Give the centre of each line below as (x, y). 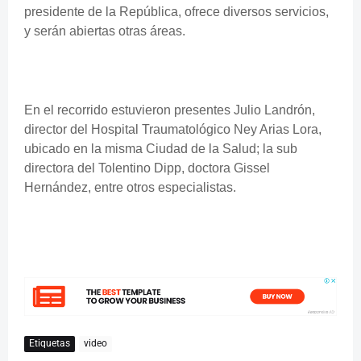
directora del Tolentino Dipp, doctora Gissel (147, 168)
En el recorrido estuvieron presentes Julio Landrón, (170, 110)
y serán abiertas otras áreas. (106, 31)
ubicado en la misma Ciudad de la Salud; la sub (161, 148)
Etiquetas (50, 344)
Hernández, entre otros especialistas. (130, 187)
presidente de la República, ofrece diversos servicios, (176, 11)
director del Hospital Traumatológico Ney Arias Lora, (173, 129)
